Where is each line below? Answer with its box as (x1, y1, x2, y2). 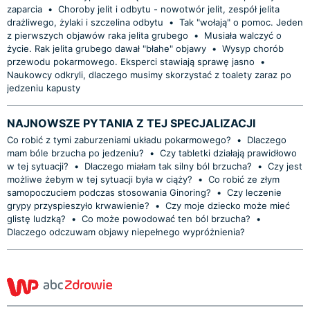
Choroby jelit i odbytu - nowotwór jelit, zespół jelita (58, 3, 280, 15)
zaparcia (7, 3, 42, 15)
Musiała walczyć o (204, 29, 282, 41)
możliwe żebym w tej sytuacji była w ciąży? (7, 173, 192, 185)
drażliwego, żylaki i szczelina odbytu (7, 16, 163, 28)
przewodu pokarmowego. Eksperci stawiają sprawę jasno (7, 55, 255, 67)
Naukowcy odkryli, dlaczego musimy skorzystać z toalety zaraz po (7, 69, 291, 80)
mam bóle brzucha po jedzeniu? (7, 147, 144, 158)
